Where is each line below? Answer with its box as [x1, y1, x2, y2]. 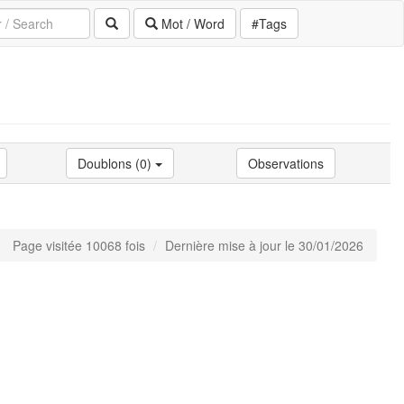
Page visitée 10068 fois [13, 235, 145, 254]
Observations [248, 153, 324, 172]
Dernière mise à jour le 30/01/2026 [165, 235, 363, 254]
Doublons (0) [78, 153, 155, 172]
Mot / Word [158, 14, 225, 32]
